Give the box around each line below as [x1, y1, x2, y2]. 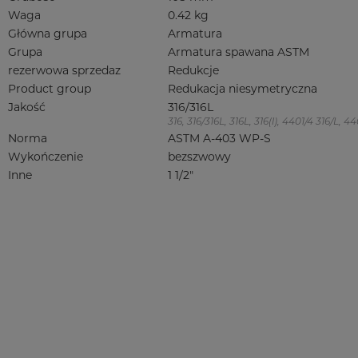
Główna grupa [8, 26, 87, 41]
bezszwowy [168, 149, 231, 164]
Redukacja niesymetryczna [168, 82, 317, 96]
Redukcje [168, 63, 219, 78]
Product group [8, 82, 91, 96]
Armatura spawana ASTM [168, 45, 309, 59]
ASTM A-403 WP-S [168, 131, 271, 145]
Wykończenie [8, 149, 83, 164]
